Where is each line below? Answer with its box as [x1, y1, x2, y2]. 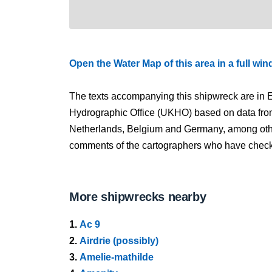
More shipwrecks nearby [69, 190, 206, 203]
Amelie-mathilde [80, 252, 154, 262]
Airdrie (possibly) [80, 236, 158, 246]
